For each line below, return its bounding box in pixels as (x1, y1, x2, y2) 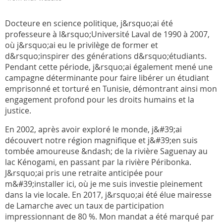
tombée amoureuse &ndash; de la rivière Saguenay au (5, 145, 208, 157)
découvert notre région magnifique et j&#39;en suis (5, 134, 198, 146)
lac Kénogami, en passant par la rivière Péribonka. (5, 156, 191, 167)
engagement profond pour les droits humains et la (5, 94, 194, 105)
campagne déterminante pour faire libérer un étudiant (5, 72, 209, 83)
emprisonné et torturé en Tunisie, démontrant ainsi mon (5, 83, 217, 94)
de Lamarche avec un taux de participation (5, 200, 164, 211)
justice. (5, 105, 31, 116)
